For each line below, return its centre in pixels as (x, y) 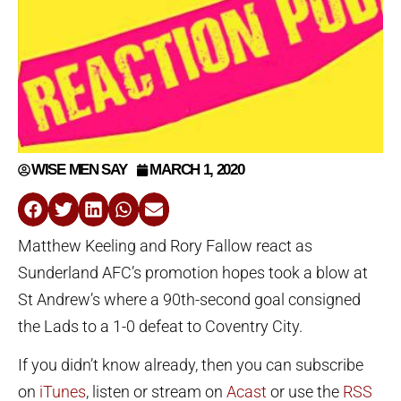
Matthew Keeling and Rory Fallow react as (165, 246)
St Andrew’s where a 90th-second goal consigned (189, 300)
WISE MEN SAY (79, 170)
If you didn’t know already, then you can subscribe (191, 365)
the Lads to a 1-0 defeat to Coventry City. (160, 327)
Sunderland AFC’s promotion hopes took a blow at (193, 273)
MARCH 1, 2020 (197, 170)
